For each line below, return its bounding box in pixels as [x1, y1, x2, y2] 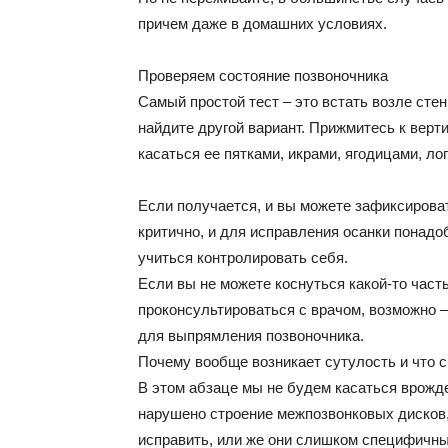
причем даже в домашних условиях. [138, 15, 387, 32]
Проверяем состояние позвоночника [138, 67, 388, 84]
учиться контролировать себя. [138, 249, 348, 266]
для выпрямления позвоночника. [138, 327, 364, 344]
